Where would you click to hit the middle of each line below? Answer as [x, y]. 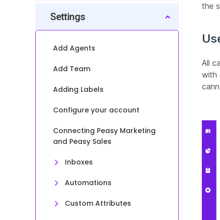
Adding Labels [79, 89]
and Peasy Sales [82, 141]
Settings [68, 17]
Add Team [72, 69]
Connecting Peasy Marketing [105, 131]
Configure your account [96, 110]
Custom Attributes [98, 203]
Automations [88, 183]
